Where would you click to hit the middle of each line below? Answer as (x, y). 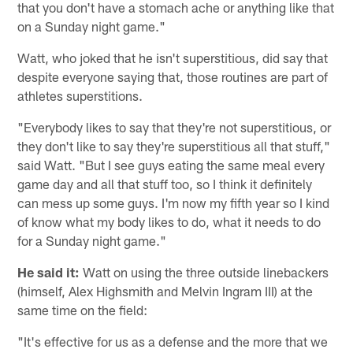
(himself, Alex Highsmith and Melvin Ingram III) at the (165, 290)
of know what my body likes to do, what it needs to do (169, 221)
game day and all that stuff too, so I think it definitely (165, 183)
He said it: (49, 271)
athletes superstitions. (80, 95)
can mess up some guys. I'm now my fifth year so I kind (174, 202)
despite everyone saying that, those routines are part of (173, 76)
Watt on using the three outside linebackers (204, 271)
